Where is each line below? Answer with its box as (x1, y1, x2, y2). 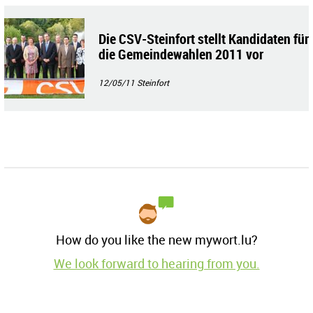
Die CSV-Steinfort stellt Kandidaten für (99, 29, 309, 49)
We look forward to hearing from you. (53, 255, 260, 272)
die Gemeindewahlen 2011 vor (99, 45, 263, 64)
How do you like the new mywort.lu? (55, 231, 258, 249)
